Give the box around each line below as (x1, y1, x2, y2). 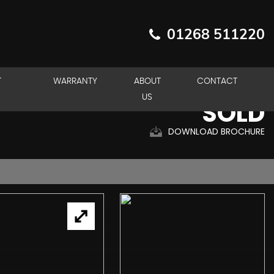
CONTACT (197, 77, 238, 86)
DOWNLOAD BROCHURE (168, 125, 265, 138)
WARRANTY (53, 77, 98, 86)
